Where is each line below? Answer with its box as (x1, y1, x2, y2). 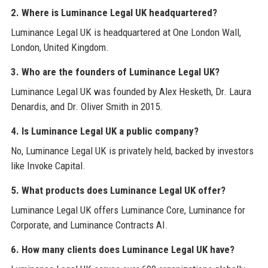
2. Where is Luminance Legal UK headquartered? (10, 7, 217, 19)
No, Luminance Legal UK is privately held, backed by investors (10, 145, 254, 157)
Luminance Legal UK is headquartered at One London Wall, (10, 26, 241, 39)
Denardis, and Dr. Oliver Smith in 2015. (10, 100, 163, 113)
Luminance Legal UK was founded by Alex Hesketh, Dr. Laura (10, 86, 251, 98)
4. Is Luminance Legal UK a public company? (10, 125, 199, 138)
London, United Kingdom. (10, 41, 109, 54)
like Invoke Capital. (10, 160, 86, 172)
